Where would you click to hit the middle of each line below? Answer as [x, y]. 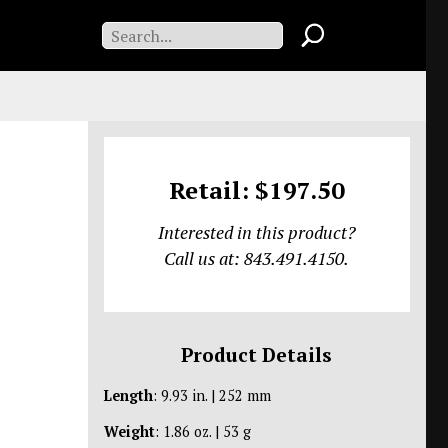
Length [128, 396]
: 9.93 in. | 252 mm [211, 396]
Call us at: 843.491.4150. [257, 258]
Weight [129, 431]
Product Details [257, 355]
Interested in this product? [256, 232]
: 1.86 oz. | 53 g [202, 431]
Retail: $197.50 [256, 189]
